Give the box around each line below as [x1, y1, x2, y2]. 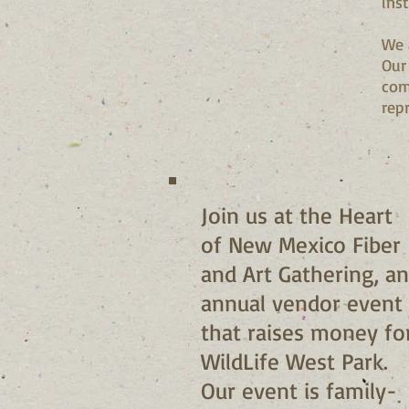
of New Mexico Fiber [201, 229, 401, 258]
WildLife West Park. [201, 346, 388, 375]
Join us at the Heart [201, 200, 393, 229]
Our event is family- [201, 375, 397, 404]
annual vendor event [201, 288, 403, 317]
